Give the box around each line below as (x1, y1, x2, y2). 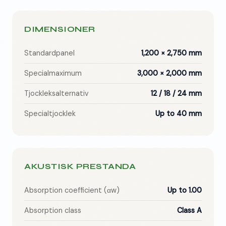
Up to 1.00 (167, 186, 202, 195)
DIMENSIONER (24, 24, 95, 34)
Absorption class (24, 206, 81, 215)
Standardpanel (24, 48, 75, 58)
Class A (177, 206, 202, 215)
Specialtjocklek (24, 109, 76, 119)
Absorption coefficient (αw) (24, 186, 120, 195)
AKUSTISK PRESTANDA (24, 161, 136, 172)
